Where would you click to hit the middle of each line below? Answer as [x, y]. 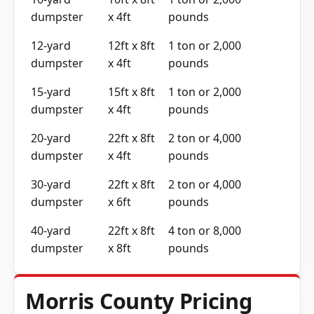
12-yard [51, 45]
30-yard [51, 184]
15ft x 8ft [131, 91]
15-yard [51, 91]
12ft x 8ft [131, 45]
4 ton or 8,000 [205, 230]
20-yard [51, 138]
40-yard [51, 230]
